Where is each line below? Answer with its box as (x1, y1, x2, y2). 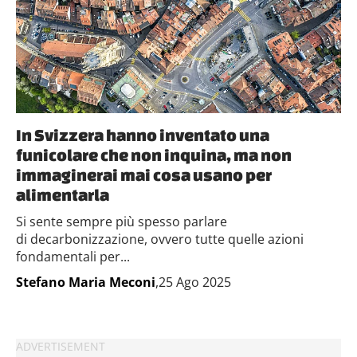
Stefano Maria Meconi (16, 273, 155, 291)
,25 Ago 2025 (155, 273, 231, 291)
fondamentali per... (16, 248, 130, 265)
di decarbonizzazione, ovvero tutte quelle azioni (16, 230, 304, 248)
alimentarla (16, 185, 109, 204)
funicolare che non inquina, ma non (16, 145, 292, 164)
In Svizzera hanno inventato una (16, 125, 269, 144)
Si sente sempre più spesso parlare (16, 213, 227, 230)
